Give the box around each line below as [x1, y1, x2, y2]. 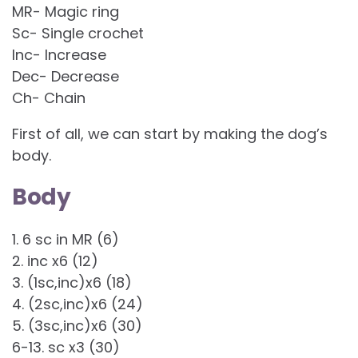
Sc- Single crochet [12, 23, 144, 44]
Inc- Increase [12, 45, 106, 66]
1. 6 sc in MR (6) [12, 229, 119, 250]
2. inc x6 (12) [12, 251, 98, 272]
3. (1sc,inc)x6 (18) [12, 272, 132, 293]
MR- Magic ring [12, 2, 119, 22]
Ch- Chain [12, 88, 86, 109]
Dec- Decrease [12, 66, 119, 87]
